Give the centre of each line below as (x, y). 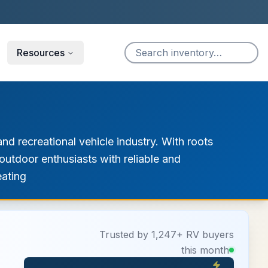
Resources (41, 52)
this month (205, 250)
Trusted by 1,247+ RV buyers (167, 234)
